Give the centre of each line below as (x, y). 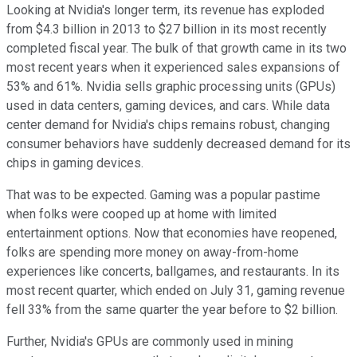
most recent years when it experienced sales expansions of (173, 67)
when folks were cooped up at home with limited (141, 214)
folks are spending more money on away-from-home (153, 252)
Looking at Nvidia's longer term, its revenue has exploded (165, 10)
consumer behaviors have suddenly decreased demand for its (178, 143)
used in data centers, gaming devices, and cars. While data (168, 105)
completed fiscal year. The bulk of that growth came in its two (177, 48)
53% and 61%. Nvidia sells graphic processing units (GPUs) (171, 86)
